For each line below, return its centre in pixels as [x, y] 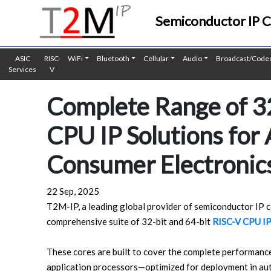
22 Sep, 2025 [73, 191]
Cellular [156, 58]
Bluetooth [113, 58]
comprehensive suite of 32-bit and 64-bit [129, 221]
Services [23, 69]
